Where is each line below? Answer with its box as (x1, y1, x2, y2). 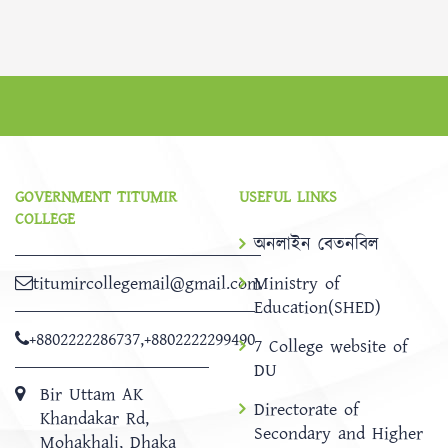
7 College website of (254, 334, 408, 359)
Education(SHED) (254, 295, 381, 320)
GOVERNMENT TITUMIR (15, 186, 177, 208)
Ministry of (254, 271, 340, 296)
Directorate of (254, 397, 359, 422)
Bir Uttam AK (40, 382, 143, 407)
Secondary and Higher (254, 421, 423, 446)
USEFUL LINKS (239, 186, 337, 208)
